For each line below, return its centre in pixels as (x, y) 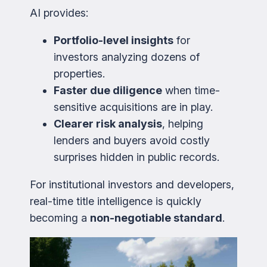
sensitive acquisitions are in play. (133, 107)
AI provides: (59, 13)
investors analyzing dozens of (127, 57)
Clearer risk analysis (108, 124)
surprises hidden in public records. (136, 157)
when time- (191, 91)
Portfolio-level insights (114, 41)
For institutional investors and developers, (132, 185)
